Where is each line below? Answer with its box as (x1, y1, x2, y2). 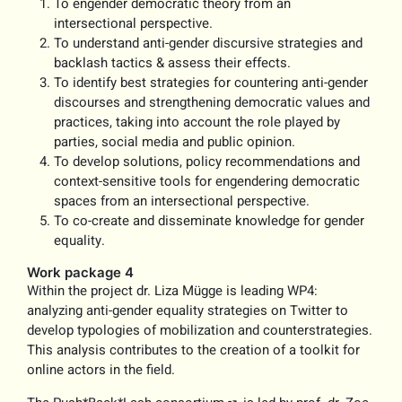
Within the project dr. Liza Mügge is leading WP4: (27, 281, 319, 301)
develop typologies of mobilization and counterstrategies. (27, 320, 373, 341)
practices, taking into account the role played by (54, 112, 341, 133)
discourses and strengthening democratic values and (54, 92, 371, 113)
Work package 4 (27, 264, 135, 282)
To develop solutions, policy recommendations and (54, 152, 361, 172)
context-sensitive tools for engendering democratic (54, 171, 361, 192)
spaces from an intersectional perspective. (54, 191, 310, 212)
